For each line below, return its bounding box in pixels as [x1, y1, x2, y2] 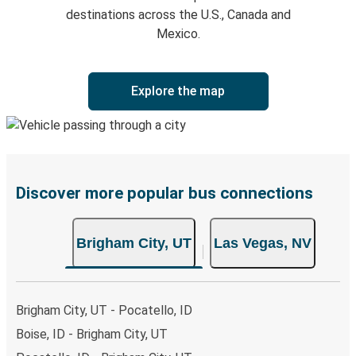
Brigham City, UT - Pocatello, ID [16, 303, 192, 319]
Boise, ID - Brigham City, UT [16, 327, 168, 342]
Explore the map [131, 83, 225, 99]
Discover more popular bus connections [16, 184, 313, 203]
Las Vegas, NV [214, 235, 311, 252]
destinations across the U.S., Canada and [65, 7, 291, 23]
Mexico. [156, 26, 200, 42]
